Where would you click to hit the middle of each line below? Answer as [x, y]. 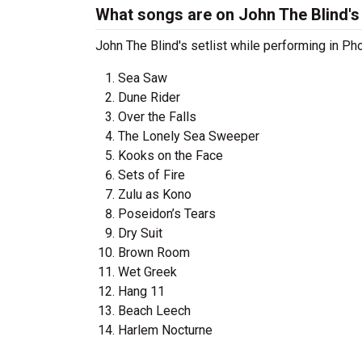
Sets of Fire [152, 175]
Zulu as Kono [155, 194]
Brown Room [154, 253]
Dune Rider [149, 97]
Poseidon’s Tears [167, 214]
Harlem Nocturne [165, 330]
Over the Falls [157, 117]
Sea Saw [143, 78]
